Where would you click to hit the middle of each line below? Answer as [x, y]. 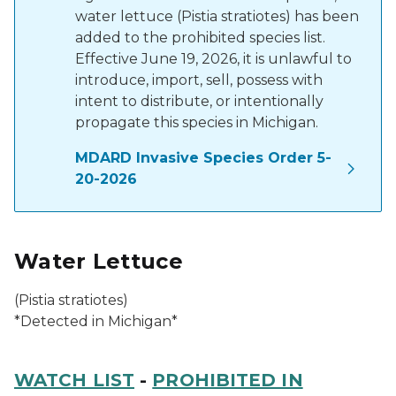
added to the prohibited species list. [200, 38]
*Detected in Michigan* [96, 321]
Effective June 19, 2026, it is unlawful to [213, 59]
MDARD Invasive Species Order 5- [203, 158]
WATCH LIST [74, 380]
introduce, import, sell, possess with [199, 80]
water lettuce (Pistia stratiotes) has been [217, 16]
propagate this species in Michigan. [197, 122]
